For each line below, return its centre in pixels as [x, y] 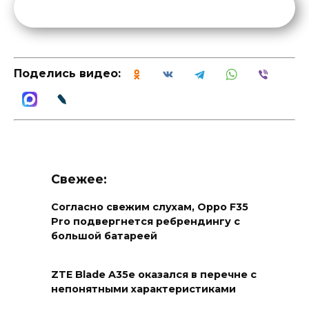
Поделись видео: [67, 73]
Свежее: [79, 179]
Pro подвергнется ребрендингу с [146, 222]
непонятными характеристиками [143, 289]
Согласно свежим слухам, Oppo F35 [150, 207]
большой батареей [104, 236]
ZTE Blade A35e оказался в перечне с [154, 275]
